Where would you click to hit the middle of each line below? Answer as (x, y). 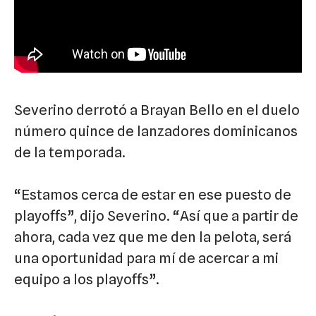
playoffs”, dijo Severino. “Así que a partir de (156, 215)
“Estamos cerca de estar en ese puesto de (153, 194)
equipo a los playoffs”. (87, 279)
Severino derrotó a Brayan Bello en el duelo (157, 110)
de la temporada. (70, 152)
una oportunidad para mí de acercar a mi (146, 258)
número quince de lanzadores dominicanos (156, 131)
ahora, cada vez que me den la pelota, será (153, 237)
